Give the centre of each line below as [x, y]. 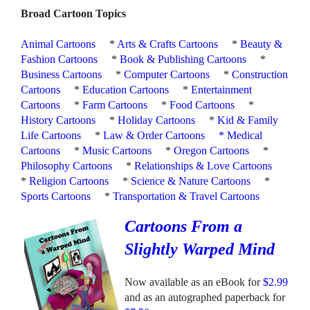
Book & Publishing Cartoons [183, 59]
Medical [245, 135]
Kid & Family [248, 120]
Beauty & [262, 44]
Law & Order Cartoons [154, 135]
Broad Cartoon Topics [74, 14]
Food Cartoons [202, 104]
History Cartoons [58, 120]
